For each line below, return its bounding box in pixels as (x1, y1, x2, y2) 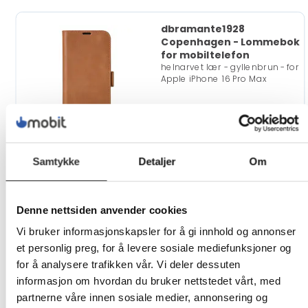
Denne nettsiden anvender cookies (16, 203, 187, 216)
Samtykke (32, 155, 80, 167)
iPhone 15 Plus (160, 224, 221, 236)
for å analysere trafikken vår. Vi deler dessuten (16, 258, 240, 271)
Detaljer (138, 155, 176, 167)
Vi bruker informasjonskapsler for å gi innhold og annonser (16, 225, 296, 238)
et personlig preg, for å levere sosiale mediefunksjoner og (16, 242, 291, 254)
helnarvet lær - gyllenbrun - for (160, 61, 299, 74)
